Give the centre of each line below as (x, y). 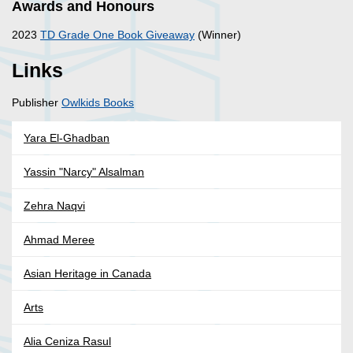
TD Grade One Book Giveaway (117, 35)
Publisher (37, 103)
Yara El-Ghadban (67, 138)
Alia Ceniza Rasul (67, 342)
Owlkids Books (98, 103)
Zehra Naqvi (54, 206)
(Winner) (218, 35)
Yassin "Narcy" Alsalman (84, 172)
